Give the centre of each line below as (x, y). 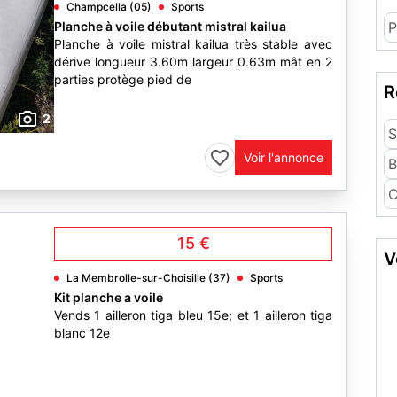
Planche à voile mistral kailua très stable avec (193, 44)
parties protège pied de (123, 79)
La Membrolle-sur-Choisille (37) (148, 278)
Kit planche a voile (109, 297)
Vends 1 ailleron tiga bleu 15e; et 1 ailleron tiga (193, 315)
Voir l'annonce (284, 157)
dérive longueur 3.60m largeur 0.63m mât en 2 (193, 62)
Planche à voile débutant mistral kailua (170, 26)
